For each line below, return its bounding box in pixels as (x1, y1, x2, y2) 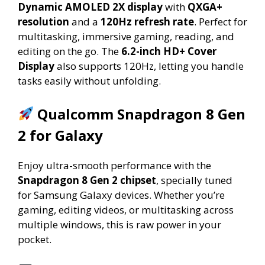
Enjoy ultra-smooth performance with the (18, 158, 211, 172)
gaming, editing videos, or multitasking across (18, 202, 234, 216)
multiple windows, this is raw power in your (18, 217, 221, 231)
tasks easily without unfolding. (18, 74, 161, 88)
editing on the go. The (18, 44, 121, 58)
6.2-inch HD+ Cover (121, 44, 216, 58)
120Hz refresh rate (101, 15, 194, 28)
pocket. (18, 232, 51, 246)
